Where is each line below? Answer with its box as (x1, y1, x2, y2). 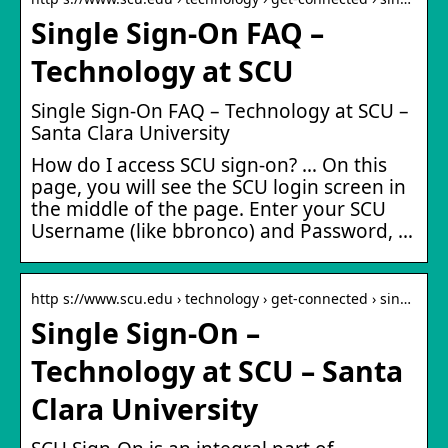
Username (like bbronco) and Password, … (31, 217, 413, 244)
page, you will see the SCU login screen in (31, 173, 406, 200)
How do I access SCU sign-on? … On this (31, 151, 387, 178)
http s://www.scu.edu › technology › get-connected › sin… (31, 288, 411, 308)
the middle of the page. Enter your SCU (31, 195, 386, 222)
